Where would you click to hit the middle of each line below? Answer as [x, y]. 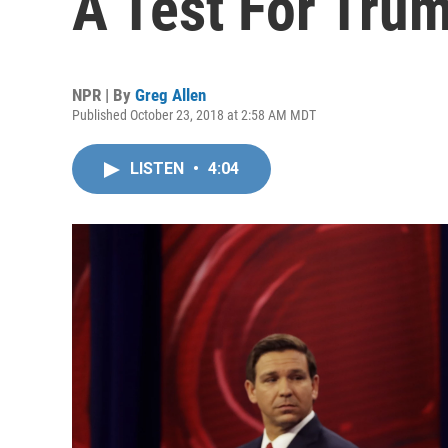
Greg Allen [170, 95]
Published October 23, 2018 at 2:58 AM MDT [194, 115]
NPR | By [103, 95]
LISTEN [159, 168]
